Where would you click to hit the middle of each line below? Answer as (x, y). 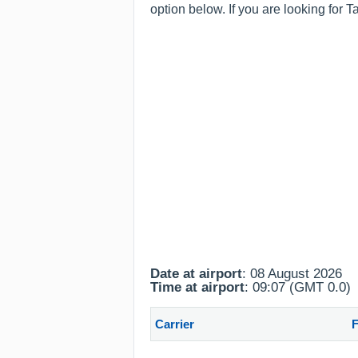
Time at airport (197, 287)
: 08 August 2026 (292, 274)
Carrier (175, 324)
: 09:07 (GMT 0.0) (298, 287)
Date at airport (196, 274)
